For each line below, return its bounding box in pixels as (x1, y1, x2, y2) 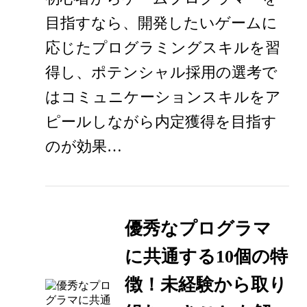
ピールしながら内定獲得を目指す (45, 113, 278, 131)
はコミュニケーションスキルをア (45, 88, 282, 106)
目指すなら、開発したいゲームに (45, 14, 278, 32)
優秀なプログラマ (124, 219, 271, 239)
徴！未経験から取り (124, 275, 287, 295)
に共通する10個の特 (124, 247, 288, 267)
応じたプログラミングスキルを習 (45, 39, 281, 57)
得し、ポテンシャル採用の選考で (45, 64, 278, 82)
